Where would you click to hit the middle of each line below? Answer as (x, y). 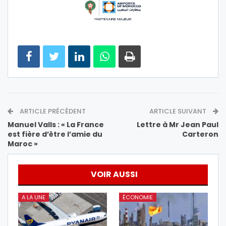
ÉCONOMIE (138, 197)
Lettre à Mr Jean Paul (178, 125)
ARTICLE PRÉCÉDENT (52, 111)
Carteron (200, 134)
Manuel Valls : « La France (56, 125)
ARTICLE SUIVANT (179, 111)
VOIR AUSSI (114, 175)
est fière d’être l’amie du (55, 134)
